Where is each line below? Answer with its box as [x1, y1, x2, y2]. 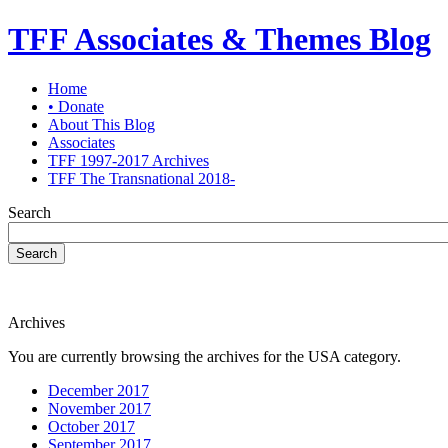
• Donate [48, 97, 104, 115]
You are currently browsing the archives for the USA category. [8, 347, 401, 365]
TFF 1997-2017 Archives [48, 151, 209, 169]
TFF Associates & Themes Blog [8, 21, 431, 58]
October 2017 [48, 417, 135, 435]
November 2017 [48, 399, 151, 417]
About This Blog [48, 115, 155, 133]
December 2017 [48, 381, 149, 399]
